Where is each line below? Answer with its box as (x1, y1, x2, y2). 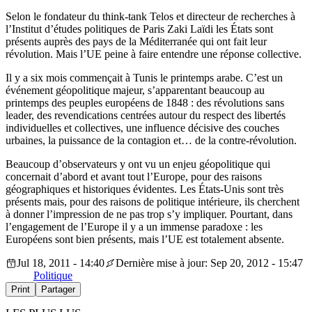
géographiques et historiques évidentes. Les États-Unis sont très (6, 183, 283, 196)
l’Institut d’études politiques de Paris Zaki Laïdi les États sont (6, 23, 273, 36)
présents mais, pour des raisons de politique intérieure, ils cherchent (6, 196, 299, 208)
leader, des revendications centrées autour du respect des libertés (6, 109, 286, 122)
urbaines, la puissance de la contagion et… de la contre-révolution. (6, 134, 297, 147)
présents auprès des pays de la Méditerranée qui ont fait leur (6, 36, 267, 48)
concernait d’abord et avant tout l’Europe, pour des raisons (6, 171, 262, 183)
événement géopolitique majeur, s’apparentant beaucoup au (6, 84, 265, 97)
